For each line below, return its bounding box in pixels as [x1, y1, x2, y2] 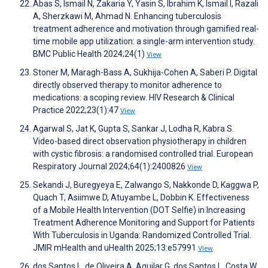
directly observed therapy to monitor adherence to [33, 80, 222, 90]
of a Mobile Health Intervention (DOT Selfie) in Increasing [33, 205, 245, 215]
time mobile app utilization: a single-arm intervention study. [33, 36, 255, 47]
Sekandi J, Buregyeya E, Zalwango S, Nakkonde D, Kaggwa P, [33, 180, 259, 190]
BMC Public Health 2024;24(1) [33, 49, 147, 59]
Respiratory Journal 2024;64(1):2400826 [33, 162, 187, 172]
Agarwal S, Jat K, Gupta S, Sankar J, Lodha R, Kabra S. [33, 124, 234, 134]
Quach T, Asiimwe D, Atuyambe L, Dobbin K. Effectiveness [33, 193, 249, 203]
